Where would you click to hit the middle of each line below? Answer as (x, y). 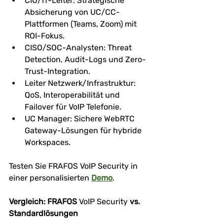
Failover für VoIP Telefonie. (73, 107)
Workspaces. (48, 142)
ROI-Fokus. (45, 36)
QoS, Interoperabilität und (73, 95)
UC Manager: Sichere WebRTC (81, 118)
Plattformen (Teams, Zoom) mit (82, 24)
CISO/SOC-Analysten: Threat (79, 47)
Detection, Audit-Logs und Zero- (85, 59)
